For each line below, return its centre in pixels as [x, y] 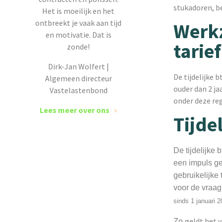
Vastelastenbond [78, 90]
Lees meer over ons [75, 110]
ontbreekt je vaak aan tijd [78, 23]
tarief [197, 51]
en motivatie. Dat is [78, 35]
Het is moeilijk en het [78, 11]
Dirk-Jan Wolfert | [78, 66]
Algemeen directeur [78, 78]
